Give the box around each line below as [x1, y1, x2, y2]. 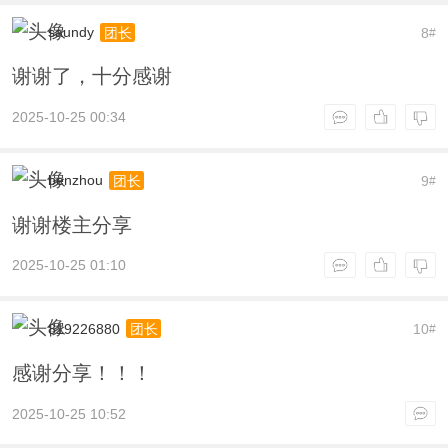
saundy [47, 24, 94, 41]
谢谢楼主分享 [11, 213, 132, 236]
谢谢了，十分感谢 [11, 65, 172, 88]
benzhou [47, 172, 103, 189]
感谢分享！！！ [11, 361, 152, 384]
